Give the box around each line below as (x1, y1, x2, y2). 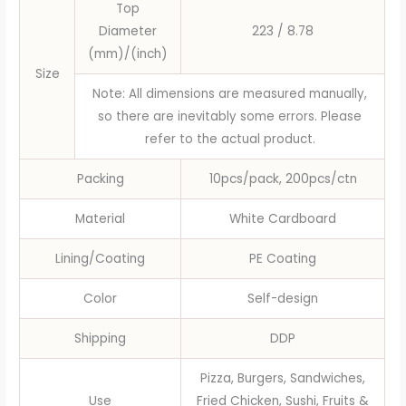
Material (75, 210, 126, 228)
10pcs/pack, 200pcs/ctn (208, 170, 357, 188)
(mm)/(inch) (88, 45, 169, 63)
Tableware (18, 24, 84, 43)
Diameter (99, 23, 158, 41)
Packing (76, 170, 124, 188)
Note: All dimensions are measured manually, (92, 85, 368, 103)
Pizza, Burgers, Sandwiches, (200, 370, 366, 388)
